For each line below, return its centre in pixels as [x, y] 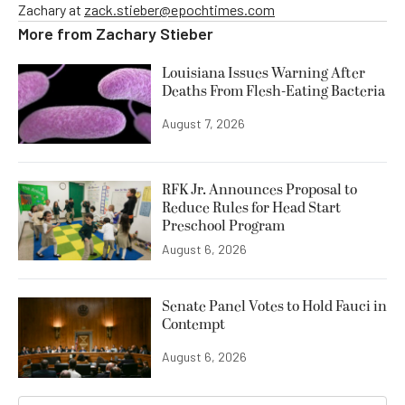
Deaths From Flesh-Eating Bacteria [273, 91]
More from [57, 33]
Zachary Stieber [155, 33]
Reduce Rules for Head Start [251, 208]
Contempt [193, 325]
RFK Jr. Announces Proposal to [259, 190]
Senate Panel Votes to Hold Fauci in [274, 307]
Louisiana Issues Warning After [264, 73]
